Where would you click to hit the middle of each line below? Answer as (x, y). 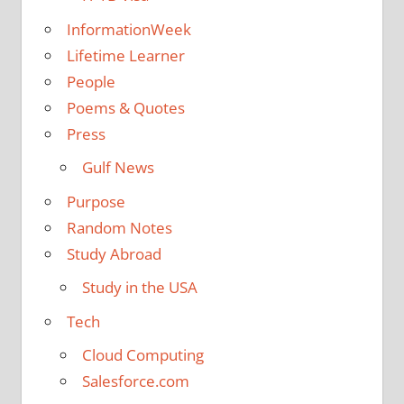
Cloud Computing (142, 355)
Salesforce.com (135, 381)
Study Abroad (114, 253)
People (91, 81)
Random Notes (119, 227)
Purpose (96, 201)
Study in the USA (139, 288)
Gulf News (118, 168)
